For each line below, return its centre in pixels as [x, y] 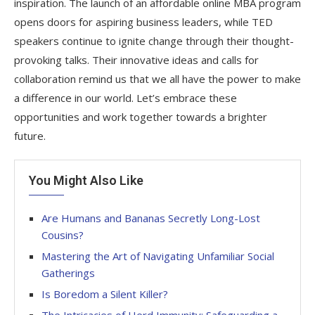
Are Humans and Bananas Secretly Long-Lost [151, 218]
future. [30, 135]
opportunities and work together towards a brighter [141, 116]
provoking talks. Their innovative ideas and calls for [136, 59]
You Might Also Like [86, 180]
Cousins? [63, 234]
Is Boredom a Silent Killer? [105, 294]
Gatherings [68, 272]
